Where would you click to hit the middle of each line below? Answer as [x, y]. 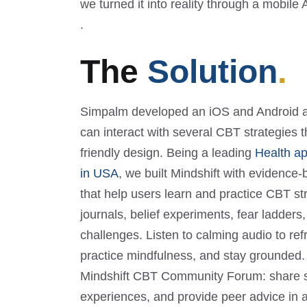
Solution [212, 71]
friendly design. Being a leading [168, 152]
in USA [99, 173]
